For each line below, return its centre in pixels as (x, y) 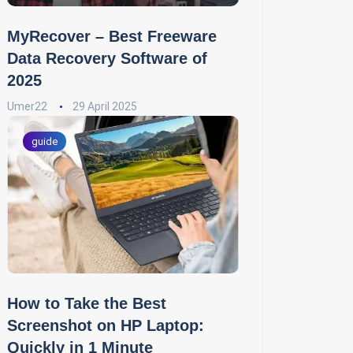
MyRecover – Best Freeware (112, 37)
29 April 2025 (104, 107)
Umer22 (27, 107)
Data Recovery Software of (107, 59)
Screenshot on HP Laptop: (106, 326)
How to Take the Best (87, 304)
